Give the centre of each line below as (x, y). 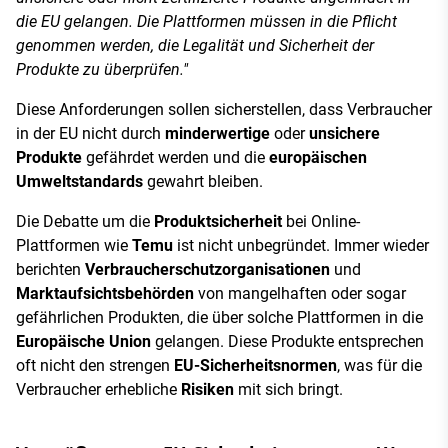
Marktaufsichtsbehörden (105, 294)
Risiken (207, 390)
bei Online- (321, 222)
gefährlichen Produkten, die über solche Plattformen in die (219, 318)
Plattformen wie (74, 246)
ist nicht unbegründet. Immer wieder (301, 246)
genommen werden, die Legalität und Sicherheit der (195, 46)
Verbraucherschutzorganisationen (207, 270)
